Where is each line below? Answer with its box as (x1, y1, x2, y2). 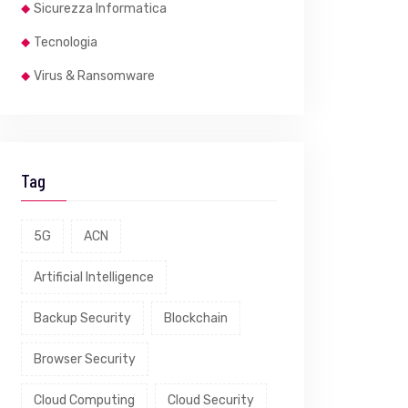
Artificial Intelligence (34, 270, 154, 285)
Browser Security (34, 352, 136, 367)
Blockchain (164, 311, 228, 326)
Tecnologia (34, 35, 97, 50)
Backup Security (34, 311, 131, 326)
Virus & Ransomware (34, 68, 155, 84)
